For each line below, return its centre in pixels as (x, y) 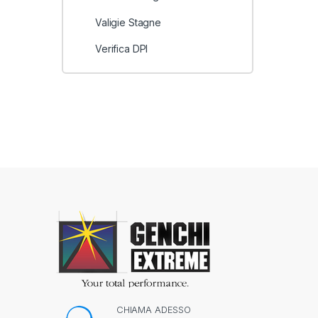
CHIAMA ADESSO (154, 310)
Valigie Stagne (128, 22)
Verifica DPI (121, 49)
